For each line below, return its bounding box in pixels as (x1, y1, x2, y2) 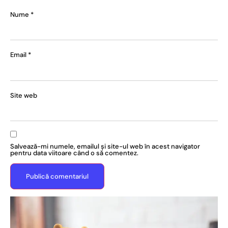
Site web (10, 91, 37, 100)
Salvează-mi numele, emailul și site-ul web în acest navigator (10, 141, 200, 151)
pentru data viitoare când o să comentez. (10, 148, 138, 157)
